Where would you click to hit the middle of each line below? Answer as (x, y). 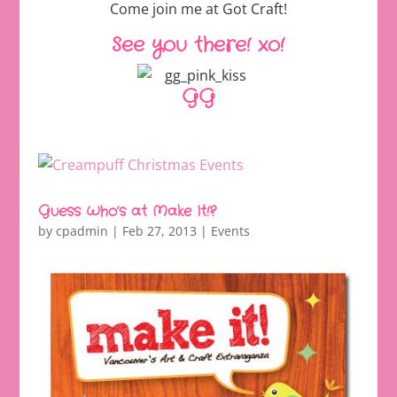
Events (230, 231)
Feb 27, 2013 (159, 231)
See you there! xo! (198, 46)
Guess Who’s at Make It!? (127, 212)
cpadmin (82, 231)
